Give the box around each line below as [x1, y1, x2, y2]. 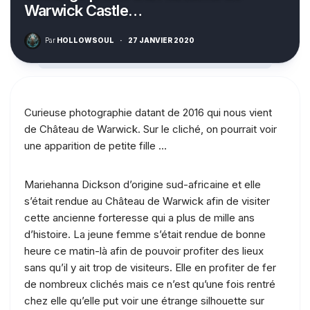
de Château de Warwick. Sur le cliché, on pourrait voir [24, 122, 277, 136]
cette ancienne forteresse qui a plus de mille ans [24, 210, 255, 224]
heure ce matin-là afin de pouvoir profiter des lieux [24, 244, 264, 257]
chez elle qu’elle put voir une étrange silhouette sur [24, 293, 264, 307]
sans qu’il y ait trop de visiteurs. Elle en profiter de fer [24, 260, 276, 274]
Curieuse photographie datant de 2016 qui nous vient [24, 105, 272, 119]
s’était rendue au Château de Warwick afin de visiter [24, 194, 270, 208]
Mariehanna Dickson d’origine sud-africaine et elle [24, 177, 261, 191]
